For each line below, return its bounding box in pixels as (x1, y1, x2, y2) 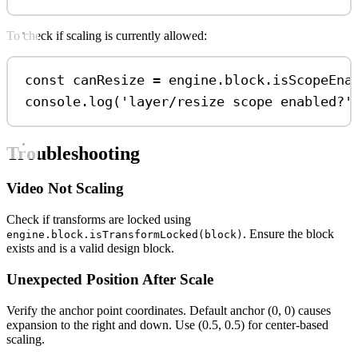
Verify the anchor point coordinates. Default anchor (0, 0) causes (6, 303, 331, 317)
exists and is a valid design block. (6, 241, 174, 256)
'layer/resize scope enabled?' (121, 93, 353, 110)
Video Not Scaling (6, 180, 124, 197)
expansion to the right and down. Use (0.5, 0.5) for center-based (6, 317, 328, 332)
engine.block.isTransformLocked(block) (6, 229, 243, 241)
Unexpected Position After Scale (6, 270, 213, 288)
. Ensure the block (243, 227, 334, 241)
